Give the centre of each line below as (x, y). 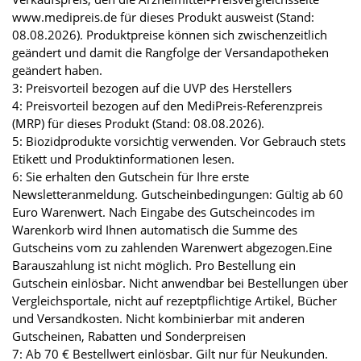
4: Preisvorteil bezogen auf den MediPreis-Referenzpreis (167, 106)
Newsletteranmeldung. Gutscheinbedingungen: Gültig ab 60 (178, 195)
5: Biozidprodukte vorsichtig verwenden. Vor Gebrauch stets (179, 141)
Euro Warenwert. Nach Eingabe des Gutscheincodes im (164, 212)
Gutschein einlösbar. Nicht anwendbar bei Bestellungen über (180, 283)
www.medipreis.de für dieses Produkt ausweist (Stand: (163, 17)
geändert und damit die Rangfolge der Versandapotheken (170, 53)
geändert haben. (57, 71)
